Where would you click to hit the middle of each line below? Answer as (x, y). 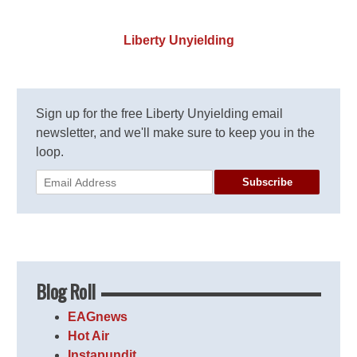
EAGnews (98, 317)
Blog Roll (65, 291)
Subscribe (267, 182)
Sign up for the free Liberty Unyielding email (160, 114)
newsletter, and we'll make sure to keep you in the (176, 133)
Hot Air (89, 336)
